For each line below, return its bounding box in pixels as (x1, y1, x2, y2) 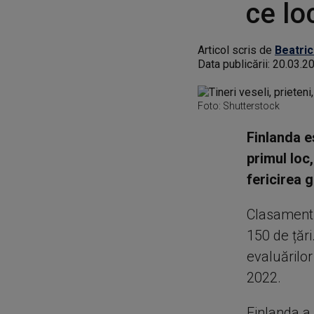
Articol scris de (198, 43, 275, 57)
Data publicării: (198, 57, 273, 71)
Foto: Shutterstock (198, 100, 280, 111)
